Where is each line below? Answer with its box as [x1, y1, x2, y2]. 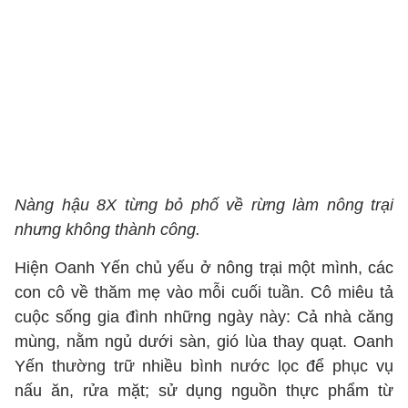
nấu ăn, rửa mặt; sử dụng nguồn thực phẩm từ [15, 382, 393, 400]
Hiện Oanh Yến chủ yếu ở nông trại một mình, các [15, 259, 393, 277]
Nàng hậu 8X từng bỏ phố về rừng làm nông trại [15, 196, 393, 214]
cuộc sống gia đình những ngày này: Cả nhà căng [15, 308, 393, 326]
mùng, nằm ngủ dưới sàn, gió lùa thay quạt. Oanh [15, 332, 393, 351]
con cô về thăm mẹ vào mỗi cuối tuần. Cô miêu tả [15, 283, 393, 301]
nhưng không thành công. [15, 220, 200, 239]
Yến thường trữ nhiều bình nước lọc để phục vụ [15, 357, 393, 375]
